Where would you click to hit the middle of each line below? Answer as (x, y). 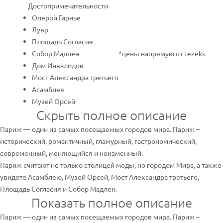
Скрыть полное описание (111, 115)
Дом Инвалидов (58, 65)
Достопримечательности (68, 5)
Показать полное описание (111, 202)
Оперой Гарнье (56, 17)
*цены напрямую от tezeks (162, 53)
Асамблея (48, 89)
